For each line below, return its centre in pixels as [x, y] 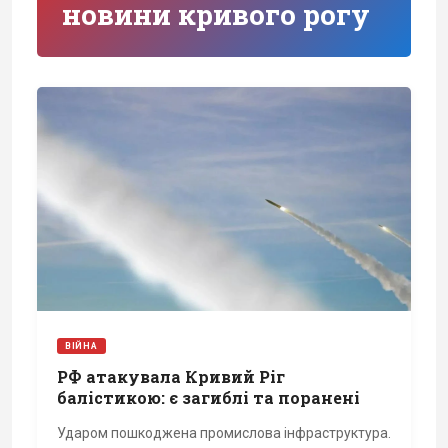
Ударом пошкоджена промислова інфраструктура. [224, 433]
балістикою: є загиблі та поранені [208, 398]
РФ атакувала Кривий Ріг [171, 377]
